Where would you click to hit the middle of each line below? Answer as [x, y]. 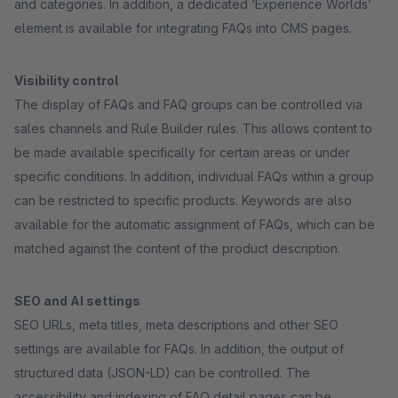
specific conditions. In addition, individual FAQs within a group [194, 176]
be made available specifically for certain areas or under [182, 152]
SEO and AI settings [77, 301]
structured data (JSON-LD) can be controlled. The [162, 373]
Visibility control [66, 80]
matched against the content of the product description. [177, 248]
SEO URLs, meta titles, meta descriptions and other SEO [176, 325]
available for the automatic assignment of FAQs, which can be [195, 224]
